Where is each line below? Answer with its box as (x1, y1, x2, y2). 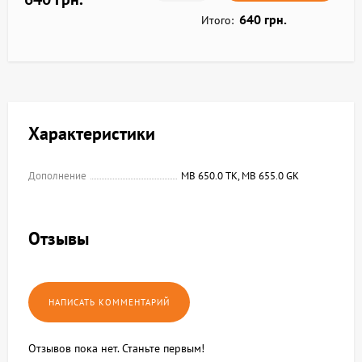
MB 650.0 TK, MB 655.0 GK (181, 169, 299, 183)
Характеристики (28, 122, 155, 145)
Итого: (200, 13, 234, 27)
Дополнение (28, 169, 86, 183)
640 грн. (238, 11, 287, 27)
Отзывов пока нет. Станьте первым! (28, 341, 204, 356)
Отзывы (28, 227, 89, 250)
